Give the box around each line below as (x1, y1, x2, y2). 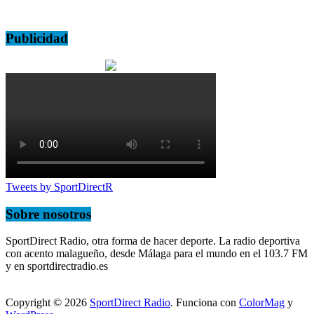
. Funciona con (170, 296, 239, 309)
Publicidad (6, 31, 68, 46)
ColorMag (239, 296, 285, 309)
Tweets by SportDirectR (6, 181, 113, 193)
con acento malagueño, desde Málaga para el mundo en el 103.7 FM (6, 247, 308, 260)
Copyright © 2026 (6, 296, 90, 309)
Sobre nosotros (6, 206, 91, 221)
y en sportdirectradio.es (6, 260, 108, 273)
